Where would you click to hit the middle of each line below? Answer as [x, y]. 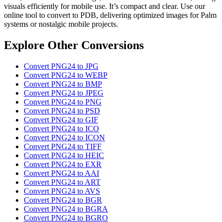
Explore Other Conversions [74, 45]
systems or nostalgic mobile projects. [61, 24]
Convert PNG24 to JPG [61, 66]
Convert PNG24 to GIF [61, 120]
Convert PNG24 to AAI [61, 173]
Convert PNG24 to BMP [63, 84]
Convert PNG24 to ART [62, 182]
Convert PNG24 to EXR [63, 165]
